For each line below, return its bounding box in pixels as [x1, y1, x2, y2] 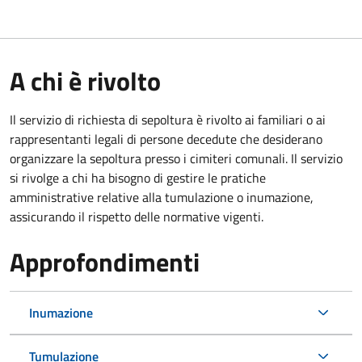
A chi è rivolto [10, 61, 161, 100]
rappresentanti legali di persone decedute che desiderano [10, 128, 322, 149]
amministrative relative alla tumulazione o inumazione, [10, 187, 314, 207]
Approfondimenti [10, 242, 200, 281]
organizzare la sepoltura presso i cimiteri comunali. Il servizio [10, 148, 343, 168]
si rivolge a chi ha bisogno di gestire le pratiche [10, 167, 266, 187]
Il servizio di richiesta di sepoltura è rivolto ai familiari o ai [10, 109, 326, 129]
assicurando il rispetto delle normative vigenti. [10, 206, 263, 226]
